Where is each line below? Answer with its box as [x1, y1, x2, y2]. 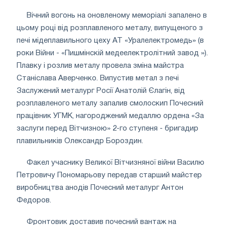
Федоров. [17, 196, 51, 204]
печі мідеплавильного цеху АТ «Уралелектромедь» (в [17, 37, 204, 44]
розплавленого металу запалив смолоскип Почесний [17, 99, 203, 107]
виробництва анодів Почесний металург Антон [17, 184, 183, 191]
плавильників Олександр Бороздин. [17, 137, 143, 145]
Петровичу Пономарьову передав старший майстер [17, 171, 202, 179]
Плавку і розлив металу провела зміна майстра [17, 62, 184, 69]
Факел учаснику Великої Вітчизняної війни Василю [27, 159, 204, 166]
